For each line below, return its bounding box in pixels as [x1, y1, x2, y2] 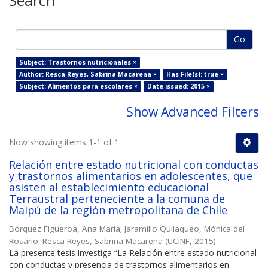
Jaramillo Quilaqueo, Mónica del [124, 223, 245, 234]
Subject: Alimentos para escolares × [19, 82, 138, 91]
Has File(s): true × [166, 70, 224, 79]
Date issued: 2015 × [147, 82, 210, 91]
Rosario [9, 236, 38, 247]
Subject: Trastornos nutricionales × [19, 58, 136, 67]
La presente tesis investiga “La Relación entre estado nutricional [9, 247, 257, 259]
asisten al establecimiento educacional [9, 180, 209, 195]
